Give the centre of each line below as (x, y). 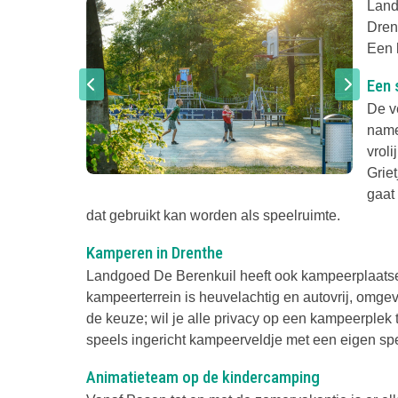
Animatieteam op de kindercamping (203, 377)
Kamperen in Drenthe (155, 252)
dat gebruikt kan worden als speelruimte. (213, 215)
